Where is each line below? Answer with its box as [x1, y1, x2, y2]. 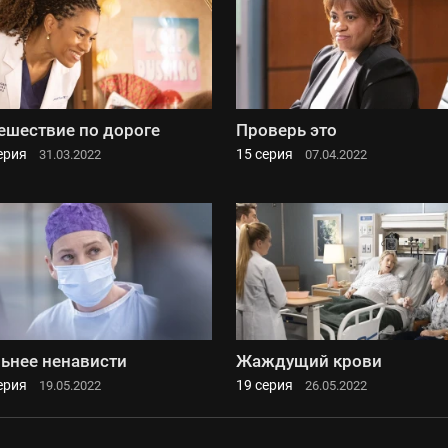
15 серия [236, 146, 293, 163]
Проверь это [236, 120, 337, 141]
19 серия [236, 376, 293, 393]
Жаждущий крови [236, 350, 382, 371]
